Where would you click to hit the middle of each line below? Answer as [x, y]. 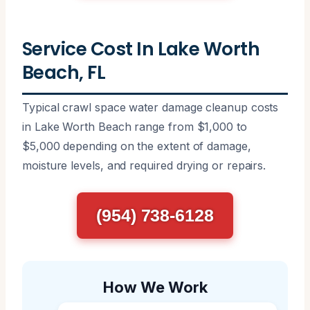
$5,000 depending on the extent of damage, [137, 146]
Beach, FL [64, 72]
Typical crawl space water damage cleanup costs [151, 107]
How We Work [155, 287]
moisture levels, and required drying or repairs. [144, 165]
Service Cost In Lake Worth [141, 48]
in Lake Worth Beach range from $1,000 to [135, 126]
